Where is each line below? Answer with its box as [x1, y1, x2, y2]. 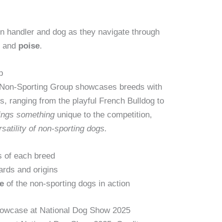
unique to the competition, [55, 110, 153, 120]
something [16, 110, 55, 120]
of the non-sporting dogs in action [4, 179, 130, 189]
